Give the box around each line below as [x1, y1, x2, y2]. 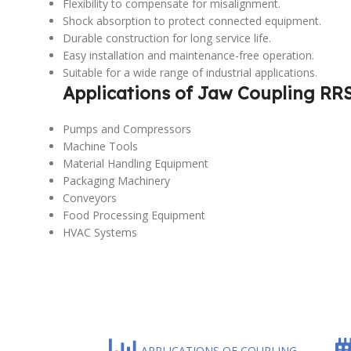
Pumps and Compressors [63, 121, 191, 136]
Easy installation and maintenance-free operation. [63, 47, 314, 63]
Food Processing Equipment [63, 207, 205, 223]
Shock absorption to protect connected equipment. [63, 13, 321, 28]
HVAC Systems [63, 224, 137, 240]
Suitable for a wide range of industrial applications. [63, 64, 317, 80]
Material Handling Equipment [63, 155, 208, 171]
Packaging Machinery [63, 172, 170, 188]
